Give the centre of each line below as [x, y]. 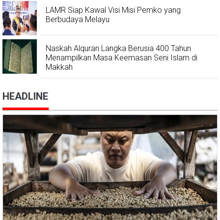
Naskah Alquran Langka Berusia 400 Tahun [118, 49]
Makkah [59, 67]
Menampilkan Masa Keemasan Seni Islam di [122, 58]
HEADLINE [25, 96]
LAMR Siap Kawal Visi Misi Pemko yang [113, 10]
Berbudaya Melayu [78, 20]
